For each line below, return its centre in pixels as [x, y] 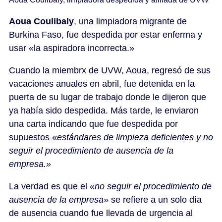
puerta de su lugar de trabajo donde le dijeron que [108, 97]
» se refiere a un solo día [153, 200]
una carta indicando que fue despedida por [93, 124]
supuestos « [33, 138]
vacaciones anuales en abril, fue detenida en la [102, 84]
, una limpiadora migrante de [130, 22]
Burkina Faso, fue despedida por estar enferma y [106, 35]
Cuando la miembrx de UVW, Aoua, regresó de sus [110, 71]
